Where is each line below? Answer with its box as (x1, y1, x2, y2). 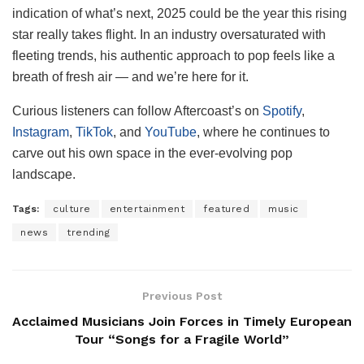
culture (53, 202, 91, 214)
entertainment (109, 202, 184, 214)
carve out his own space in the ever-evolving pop (12, 145, 292, 160)
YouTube (145, 124, 197, 139)
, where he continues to (197, 124, 330, 139)
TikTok (76, 124, 113, 139)
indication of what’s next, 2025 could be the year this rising (12, 6, 347, 20)
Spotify (262, 103, 301, 118)
